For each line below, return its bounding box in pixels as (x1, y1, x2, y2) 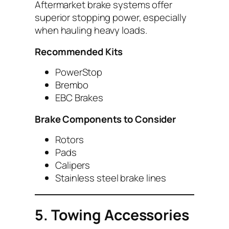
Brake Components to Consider (35, 112, 176, 126)
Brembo (55, 78, 88, 92)
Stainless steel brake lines (55, 171, 167, 185)
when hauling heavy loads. (35, 24, 147, 37)
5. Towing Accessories (35, 205, 189, 225)
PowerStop (55, 65, 103, 79)
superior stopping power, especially (35, 11, 187, 25)
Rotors (55, 133, 84, 147)
